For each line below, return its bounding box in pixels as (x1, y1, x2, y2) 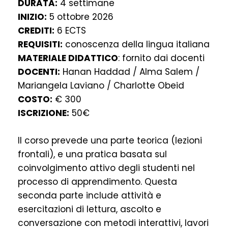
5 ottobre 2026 (47, 11, 113, 23)
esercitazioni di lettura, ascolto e (18, 203, 161, 216)
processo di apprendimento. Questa (18, 176, 177, 188)
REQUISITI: (18, 38, 63, 51)
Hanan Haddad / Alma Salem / (60, 66, 199, 78)
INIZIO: (18, 11, 47, 23)
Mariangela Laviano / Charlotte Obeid (18, 79, 184, 92)
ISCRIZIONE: (18, 107, 69, 120)
